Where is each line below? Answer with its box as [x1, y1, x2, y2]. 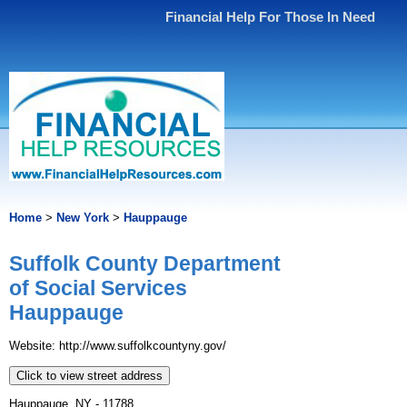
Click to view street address [16, 369, 163, 383]
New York [56, 211, 109, 224]
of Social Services [9, 276, 187, 301]
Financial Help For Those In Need [165, 9, 376, 25]
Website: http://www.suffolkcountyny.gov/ [9, 339, 226, 353]
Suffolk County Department [9, 252, 281, 276]
